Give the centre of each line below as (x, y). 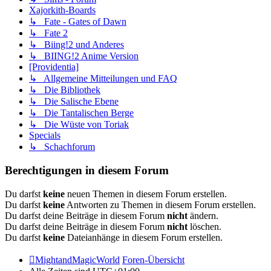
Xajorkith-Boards (62, 10)
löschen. (204, 226)
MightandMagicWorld (77, 260)
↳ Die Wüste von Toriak (79, 125)
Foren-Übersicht (153, 260)
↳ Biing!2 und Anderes (77, 45)
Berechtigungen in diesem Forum (87, 171)
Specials (45, 135)
